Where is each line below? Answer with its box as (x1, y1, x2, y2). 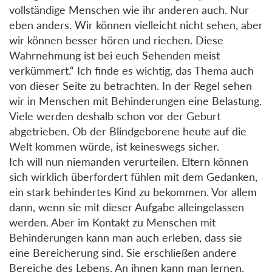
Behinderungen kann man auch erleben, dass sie (9, 230, 242, 244)
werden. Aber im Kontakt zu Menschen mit (9, 215, 216, 229)
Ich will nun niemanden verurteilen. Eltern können (9, 154, 248, 168)
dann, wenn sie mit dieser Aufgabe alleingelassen (9, 200, 244, 214)
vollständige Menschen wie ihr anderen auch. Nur (9, 2, 249, 16)
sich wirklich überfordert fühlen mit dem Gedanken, (9, 169, 257, 183)
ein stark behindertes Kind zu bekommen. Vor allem (9, 185, 257, 199)
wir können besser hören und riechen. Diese (9, 33, 223, 47)
